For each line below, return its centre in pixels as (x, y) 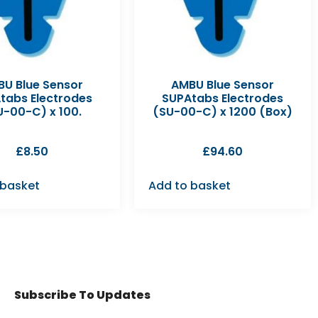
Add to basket (190, 185)
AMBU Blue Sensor (223, 84)
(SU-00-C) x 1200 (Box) (223, 111)
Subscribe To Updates (82, 295)
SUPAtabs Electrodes (223, 98)
